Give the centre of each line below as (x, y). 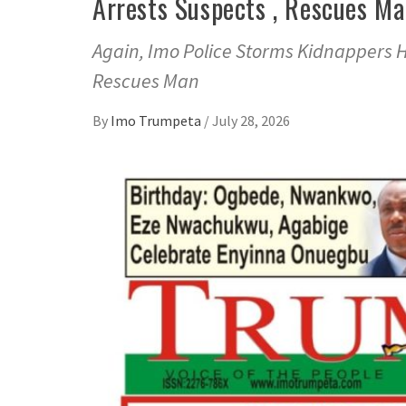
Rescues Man (146, 81)
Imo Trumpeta (157, 121)
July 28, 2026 (251, 121)
